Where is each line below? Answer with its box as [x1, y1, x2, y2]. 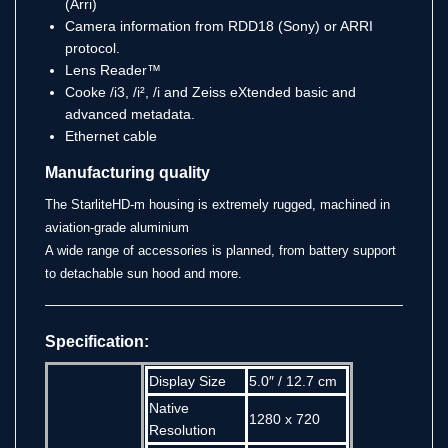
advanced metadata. [65, 105, 195, 122]
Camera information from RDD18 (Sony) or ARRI [65, 17, 373, 34]
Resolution [149, 421, 216, 438]
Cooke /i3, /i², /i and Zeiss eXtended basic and [65, 83, 356, 100]
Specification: [45, 332, 149, 350]
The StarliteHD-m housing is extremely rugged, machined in [45, 196, 390, 212]
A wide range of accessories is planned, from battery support [45, 242, 396, 258]
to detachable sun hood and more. [45, 265, 242, 281]
